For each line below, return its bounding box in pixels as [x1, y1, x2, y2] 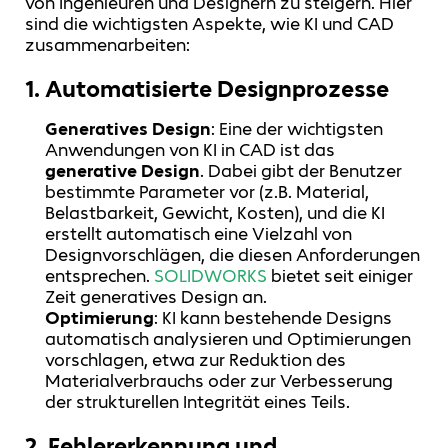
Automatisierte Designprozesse [45, 73, 389, 103]
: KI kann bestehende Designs [154, 306, 393, 329]
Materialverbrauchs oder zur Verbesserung [45, 369, 394, 392]
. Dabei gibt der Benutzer [200, 159, 403, 182]
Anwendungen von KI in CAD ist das [45, 138, 336, 161]
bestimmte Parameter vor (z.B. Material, [45, 180, 370, 203]
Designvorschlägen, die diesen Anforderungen [45, 243, 421, 266]
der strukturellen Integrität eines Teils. [45, 390, 351, 413]
